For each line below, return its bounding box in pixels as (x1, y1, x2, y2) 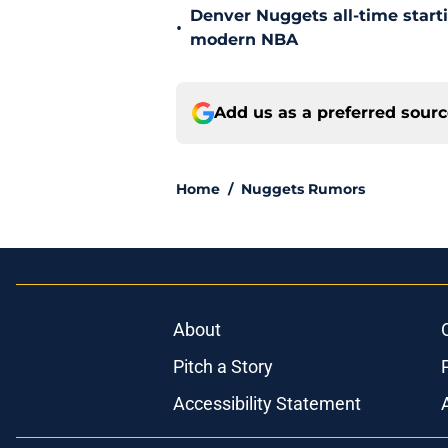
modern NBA (190, 30, 298, 50)
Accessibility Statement (172, 393, 361, 415)
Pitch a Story (172, 356, 273, 378)
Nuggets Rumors (241, 180, 365, 199)
